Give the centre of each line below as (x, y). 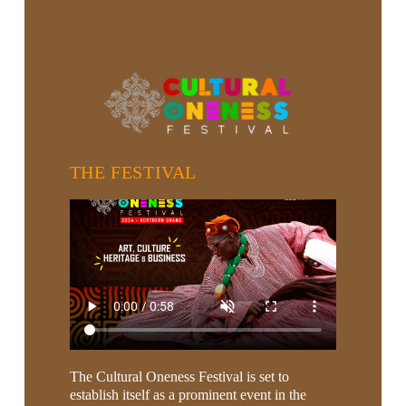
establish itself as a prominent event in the (188, 394)
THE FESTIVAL (133, 173)
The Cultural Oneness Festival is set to (179, 376)
